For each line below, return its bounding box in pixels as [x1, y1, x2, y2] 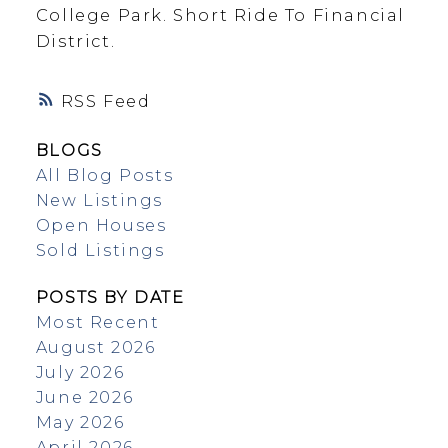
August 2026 [35, 338, 156, 358]
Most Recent [35, 313, 160, 333]
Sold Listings [35, 241, 165, 261]
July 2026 [35, 363, 125, 383]
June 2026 [35, 388, 134, 408]
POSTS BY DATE [35, 288, 185, 308]
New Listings [35, 191, 164, 211]
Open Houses [35, 216, 167, 236]
